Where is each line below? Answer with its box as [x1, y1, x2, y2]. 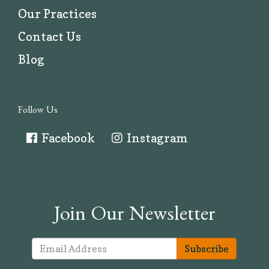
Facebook [39, 130, 95, 145]
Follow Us [18, 106, 58, 116]
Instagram [124, 130, 188, 145]
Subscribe [184, 242, 229, 255]
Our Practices [18, 6, 97, 21]
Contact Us [18, 29, 81, 44]
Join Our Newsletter [53, 207, 216, 228]
